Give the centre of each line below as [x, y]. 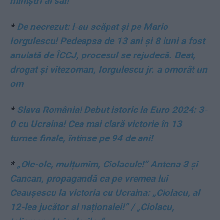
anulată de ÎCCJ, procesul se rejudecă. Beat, [103, 55]
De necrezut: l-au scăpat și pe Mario [92, 27]
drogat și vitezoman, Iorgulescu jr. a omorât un [109, 69]
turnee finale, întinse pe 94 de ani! [81, 138]
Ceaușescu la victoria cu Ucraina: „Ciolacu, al [105, 193]
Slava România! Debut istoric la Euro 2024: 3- [112, 110]
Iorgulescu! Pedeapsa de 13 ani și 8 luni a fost [107, 41]
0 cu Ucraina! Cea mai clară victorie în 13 [96, 124]
